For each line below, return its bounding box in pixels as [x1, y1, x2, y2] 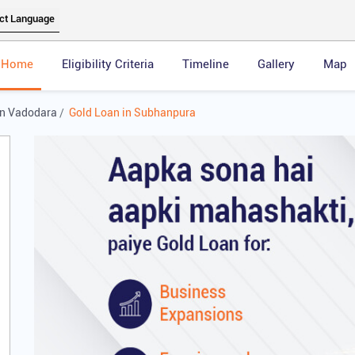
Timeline [181, 57, 229, 71]
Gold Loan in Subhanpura [68, 106, 196, 119]
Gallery [257, 57, 295, 71]
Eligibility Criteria [61, 57, 154, 71]
